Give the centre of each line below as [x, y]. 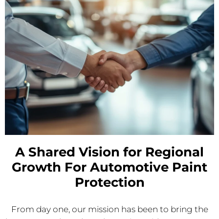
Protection [109, 183]
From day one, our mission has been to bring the [109, 209]
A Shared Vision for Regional [109, 152]
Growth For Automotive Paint [109, 167]
